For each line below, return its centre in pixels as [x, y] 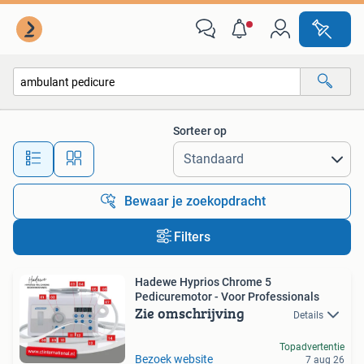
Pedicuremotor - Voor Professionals [270, 297]
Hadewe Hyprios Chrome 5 [203, 282]
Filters [192, 237]
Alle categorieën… [74, 117]
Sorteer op [200, 131]
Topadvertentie [312, 347]
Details [308, 315]
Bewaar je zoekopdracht [195, 201]
